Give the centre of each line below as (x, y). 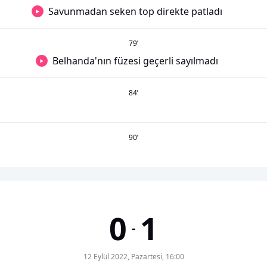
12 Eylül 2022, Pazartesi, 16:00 (133, 257)
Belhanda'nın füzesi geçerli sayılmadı (135, 61)
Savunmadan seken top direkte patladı (135, 11)
